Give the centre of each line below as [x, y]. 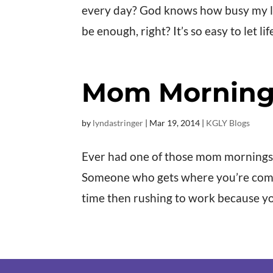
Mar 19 [163, 123]
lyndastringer [118, 123]
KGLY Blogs [228, 123]
